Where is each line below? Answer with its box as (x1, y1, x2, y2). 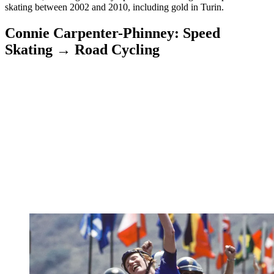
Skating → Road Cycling (5, 41, 160, 57)
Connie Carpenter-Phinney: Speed (5, 24, 220, 41)
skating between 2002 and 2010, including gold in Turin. (5, 1, 224, 12)
